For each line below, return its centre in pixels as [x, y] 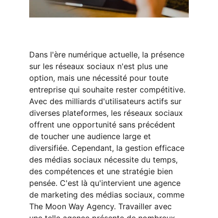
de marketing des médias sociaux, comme [108, 195]
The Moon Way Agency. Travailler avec [102, 206]
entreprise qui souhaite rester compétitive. [109, 90]
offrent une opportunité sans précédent [103, 125]
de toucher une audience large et [91, 136]
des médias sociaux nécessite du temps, [105, 160]
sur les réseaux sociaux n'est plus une [100, 66]
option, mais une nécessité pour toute [100, 78]
